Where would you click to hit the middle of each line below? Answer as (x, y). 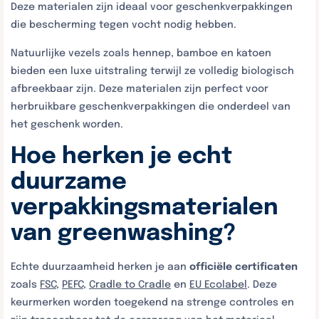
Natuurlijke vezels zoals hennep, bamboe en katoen (141, 53)
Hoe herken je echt (121, 157)
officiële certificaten (244, 267)
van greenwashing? (123, 234)
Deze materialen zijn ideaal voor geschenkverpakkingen (152, 7)
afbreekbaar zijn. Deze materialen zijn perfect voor (140, 89)
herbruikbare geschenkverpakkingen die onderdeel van (151, 107)
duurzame (69, 183)
